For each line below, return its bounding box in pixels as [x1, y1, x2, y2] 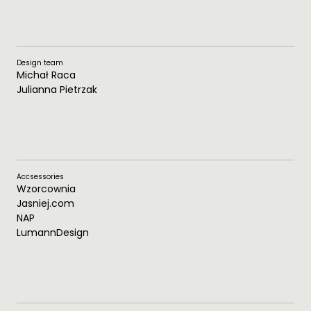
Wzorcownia [17, 182, 76, 196]
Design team [17, 58, 63, 69]
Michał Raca [17, 68, 76, 83]
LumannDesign [17, 226, 89, 240]
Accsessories [17, 171, 64, 183]
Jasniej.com [17, 196, 74, 211]
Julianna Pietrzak [17, 83, 97, 97]
